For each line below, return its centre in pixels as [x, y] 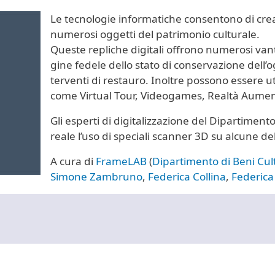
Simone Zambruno [96, 177]
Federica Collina [187, 177]
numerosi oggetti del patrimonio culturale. [155, 34]
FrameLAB [121, 161]
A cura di [73, 161]
